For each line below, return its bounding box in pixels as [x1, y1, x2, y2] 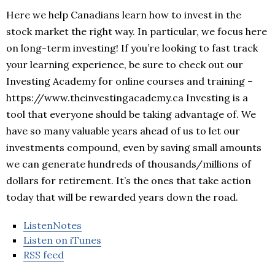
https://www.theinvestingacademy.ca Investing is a [6, 91, 248, 104]
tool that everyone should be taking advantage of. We [6, 108, 256, 121]
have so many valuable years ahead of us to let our [6, 125, 240, 137]
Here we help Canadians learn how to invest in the [6, 9, 241, 21]
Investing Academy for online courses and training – [6, 75, 253, 88]
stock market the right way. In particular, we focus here [6, 25, 267, 38]
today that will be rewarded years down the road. [6, 191, 238, 204]
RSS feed [23, 249, 64, 261]
